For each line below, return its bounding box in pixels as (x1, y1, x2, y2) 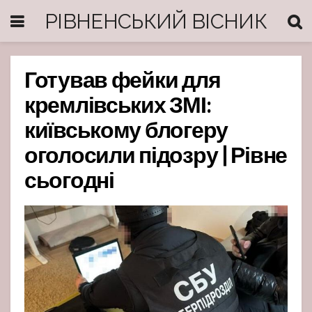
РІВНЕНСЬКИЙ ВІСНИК (45, 8, 267, 33)
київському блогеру (24, 114, 228, 150)
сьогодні (24, 164, 114, 201)
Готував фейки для (24, 64, 221, 100)
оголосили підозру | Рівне (24, 139, 287, 175)
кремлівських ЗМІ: (24, 89, 210, 125)
